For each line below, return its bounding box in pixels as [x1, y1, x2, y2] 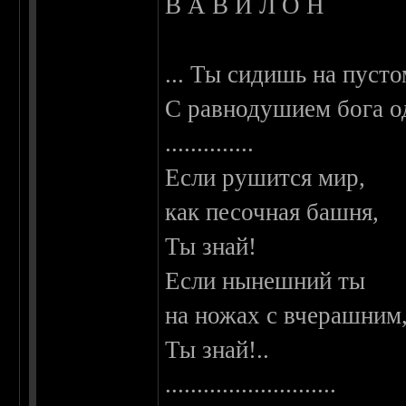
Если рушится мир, [165, 164, 366, 192]
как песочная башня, [165, 198, 380, 227]
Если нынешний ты [165, 267, 366, 295]
